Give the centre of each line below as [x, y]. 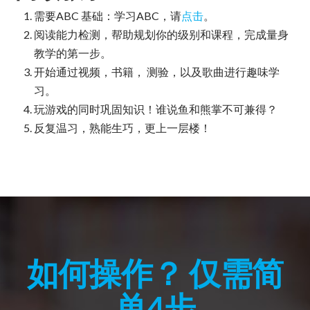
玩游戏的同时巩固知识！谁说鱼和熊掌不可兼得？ [155, 109]
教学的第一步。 [72, 53]
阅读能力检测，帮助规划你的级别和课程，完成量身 [161, 34]
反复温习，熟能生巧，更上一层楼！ [122, 127]
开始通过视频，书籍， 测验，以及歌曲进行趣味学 [156, 71]
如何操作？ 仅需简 [155, 273]
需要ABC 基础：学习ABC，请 [107, 15]
